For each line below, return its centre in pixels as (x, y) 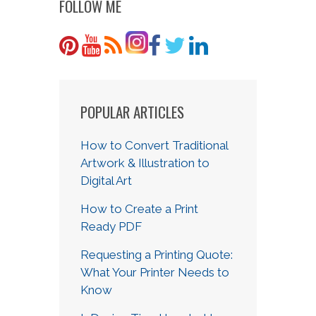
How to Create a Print (139, 209)
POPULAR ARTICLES (132, 112)
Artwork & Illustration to (145, 163)
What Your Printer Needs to (155, 272)
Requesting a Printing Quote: (157, 255)
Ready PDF (111, 226)
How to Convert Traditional (154, 145)
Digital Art (106, 181)
